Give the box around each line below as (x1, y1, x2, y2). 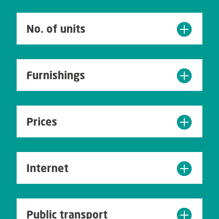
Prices (26, 115, 57, 129)
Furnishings (26, 68, 85, 82)
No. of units (26, 22, 86, 36)
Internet (26, 161, 68, 175)
